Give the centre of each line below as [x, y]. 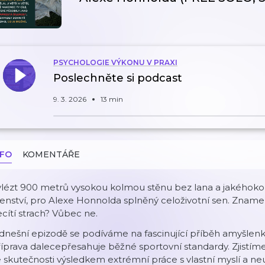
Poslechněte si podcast [118, 78]
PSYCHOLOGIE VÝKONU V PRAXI [115, 62]
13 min [112, 99]
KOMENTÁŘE [51, 154]
